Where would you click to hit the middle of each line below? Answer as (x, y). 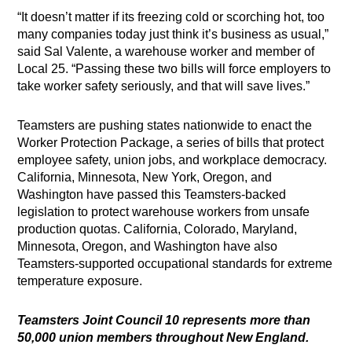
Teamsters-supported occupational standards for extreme (175, 264)
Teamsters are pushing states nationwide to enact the (165, 126)
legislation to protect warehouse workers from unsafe (164, 212)
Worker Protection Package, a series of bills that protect (171, 143)
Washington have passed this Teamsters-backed (152, 195)
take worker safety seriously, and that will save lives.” (164, 86)
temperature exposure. (80, 281)
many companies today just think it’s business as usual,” (173, 35)
